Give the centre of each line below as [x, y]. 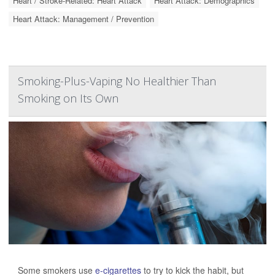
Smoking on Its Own [68, 99]
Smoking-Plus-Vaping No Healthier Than [117, 81]
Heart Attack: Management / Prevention [83, 19]
